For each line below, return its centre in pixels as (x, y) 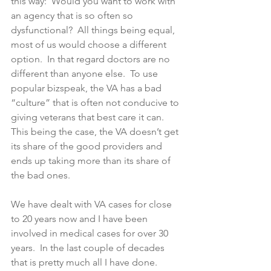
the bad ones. (43, 175)
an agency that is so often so (73, 15)
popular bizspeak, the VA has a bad (87, 88)
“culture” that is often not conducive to (96, 103)
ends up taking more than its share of (92, 161)
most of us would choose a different (90, 44)
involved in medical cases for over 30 (91, 233)
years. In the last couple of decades (89, 248)
